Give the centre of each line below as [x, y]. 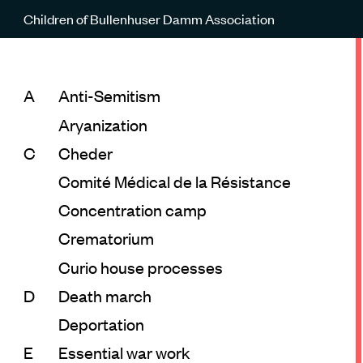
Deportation [101, 323]
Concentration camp [132, 210]
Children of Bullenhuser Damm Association [149, 18]
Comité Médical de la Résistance [174, 181]
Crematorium [106, 238]
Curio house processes [140, 267]
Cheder [85, 152]
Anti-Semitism [109, 96]
